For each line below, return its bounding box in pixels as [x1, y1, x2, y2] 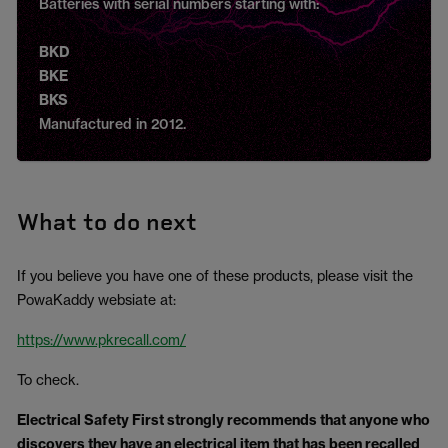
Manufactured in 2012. [39, 115, 186, 133]
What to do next [17, 208, 197, 236]
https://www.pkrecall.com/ [17, 331, 186, 348]
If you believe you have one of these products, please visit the [17, 267, 413, 284]
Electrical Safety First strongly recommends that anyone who [17, 411, 430, 429]
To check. [17, 371, 79, 388]
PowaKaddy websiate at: [17, 291, 176, 308]
